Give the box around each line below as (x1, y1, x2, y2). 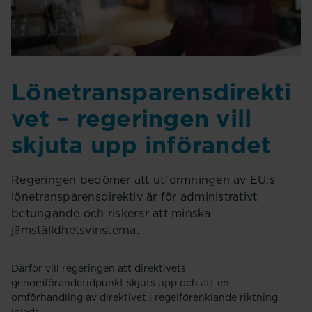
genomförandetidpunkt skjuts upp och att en (11, 276, 229, 288)
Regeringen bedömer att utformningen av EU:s (11, 173, 276, 187)
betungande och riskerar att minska (11, 206, 211, 220)
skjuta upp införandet (11, 130, 272, 159)
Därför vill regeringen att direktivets (11, 262, 186, 274)
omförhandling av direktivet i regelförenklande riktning (11, 291, 278, 303)
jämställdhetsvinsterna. (11, 223, 139, 237)
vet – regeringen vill (11, 103, 252, 132)
